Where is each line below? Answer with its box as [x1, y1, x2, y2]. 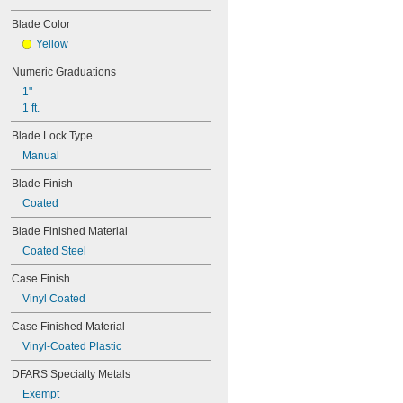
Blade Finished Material [12, 225, 128, 237]
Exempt [22, 388, 59, 400]
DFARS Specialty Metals [12, 368, 130, 381]
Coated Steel [22, 245, 86, 257]
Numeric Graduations [12, 66, 116, 78]
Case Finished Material [12, 320, 125, 333]
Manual [22, 149, 59, 162]
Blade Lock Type [12, 130, 93, 142]
